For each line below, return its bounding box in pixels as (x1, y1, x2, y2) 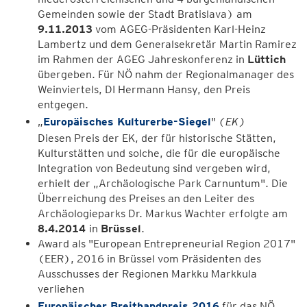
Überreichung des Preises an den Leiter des (38, 192, 254, 205)
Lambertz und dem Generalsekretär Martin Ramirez (38, 38, 297, 51)
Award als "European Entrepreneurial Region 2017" (38, 237, 295, 250)
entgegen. (38, 98, 88, 111)
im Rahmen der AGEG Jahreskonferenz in (38, 53, 247, 66)
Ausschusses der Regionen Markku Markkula (38, 267, 257, 280)
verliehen (38, 282, 84, 295)
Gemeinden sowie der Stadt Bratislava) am (38, 8, 252, 21)
